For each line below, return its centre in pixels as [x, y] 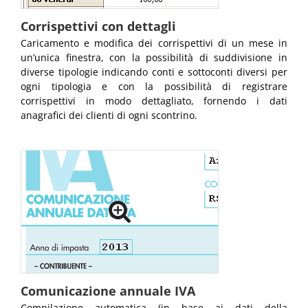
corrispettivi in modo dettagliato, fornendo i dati [154, 101]
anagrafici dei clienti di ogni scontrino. [109, 115]
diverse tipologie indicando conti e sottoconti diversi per [154, 72]
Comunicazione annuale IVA [108, 291]
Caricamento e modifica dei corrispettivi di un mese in [154, 43]
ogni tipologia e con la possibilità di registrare [154, 87]
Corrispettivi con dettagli [98, 26]
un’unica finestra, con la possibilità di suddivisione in [154, 58]
